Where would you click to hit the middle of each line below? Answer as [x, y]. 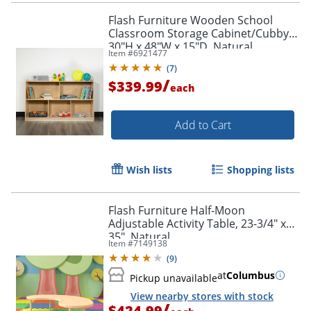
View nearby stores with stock [202, 296]
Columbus [251, 275]
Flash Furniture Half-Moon [177, 210]
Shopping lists [261, 169]
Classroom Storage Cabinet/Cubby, [200, 33]
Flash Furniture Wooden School [191, 20]
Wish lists [149, 169]
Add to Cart [203, 125]
